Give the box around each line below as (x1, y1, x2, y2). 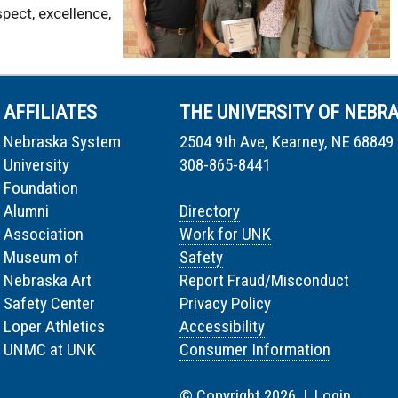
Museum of (4, 247, 79, 268)
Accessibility (179, 316, 265, 338)
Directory (179, 201, 240, 222)
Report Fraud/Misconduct (179, 270, 349, 291)
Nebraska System (4, 131, 121, 153)
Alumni (4, 201, 49, 222)
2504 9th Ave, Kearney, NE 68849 (179, 131, 394, 153)
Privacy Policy (179, 293, 271, 314)
